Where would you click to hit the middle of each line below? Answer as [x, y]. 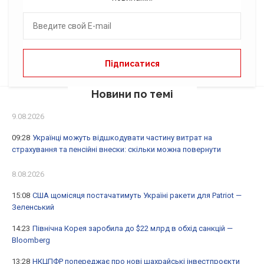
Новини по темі [132, 94]
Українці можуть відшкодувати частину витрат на [122, 137]
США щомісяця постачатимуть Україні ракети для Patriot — [137, 195]
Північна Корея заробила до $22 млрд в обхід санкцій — [133, 228]
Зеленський [33, 207]
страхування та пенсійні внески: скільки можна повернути [116, 149]
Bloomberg [31, 240]
